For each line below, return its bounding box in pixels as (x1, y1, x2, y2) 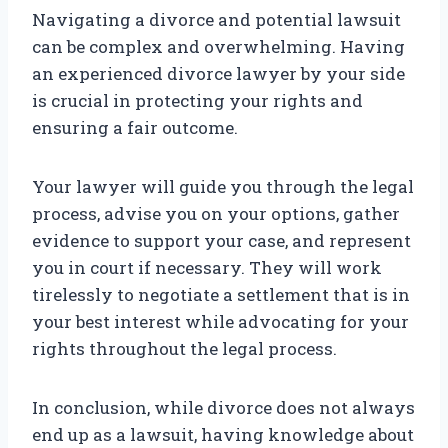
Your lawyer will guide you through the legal (32, 175, 414, 199)
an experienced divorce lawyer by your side (32, 62, 405, 86)
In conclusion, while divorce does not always (32, 396, 415, 420)
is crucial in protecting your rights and (32, 89, 363, 113)
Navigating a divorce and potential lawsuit (32, 8, 401, 32)
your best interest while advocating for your (32, 310, 409, 334)
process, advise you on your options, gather (32, 202, 400, 226)
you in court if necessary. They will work (32, 256, 382, 280)
